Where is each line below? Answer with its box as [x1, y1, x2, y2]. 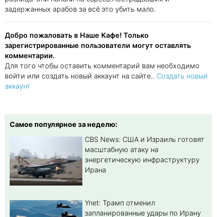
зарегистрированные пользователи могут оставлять [5, 41, 191, 49]
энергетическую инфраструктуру [85, 155, 200, 164]
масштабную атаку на [85, 145, 158, 154]
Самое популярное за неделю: [10, 120, 117, 128]
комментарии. [5, 51, 55, 60]
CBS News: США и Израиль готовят [85, 135, 204, 143]
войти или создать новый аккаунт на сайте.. [5, 71, 156, 80]
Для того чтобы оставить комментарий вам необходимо [5, 61, 200, 70]
